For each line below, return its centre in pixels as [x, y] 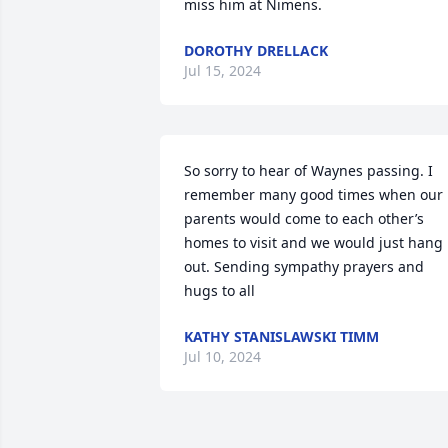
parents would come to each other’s [304, 218]
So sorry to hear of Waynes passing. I [308, 170]
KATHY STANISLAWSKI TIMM [281, 336]
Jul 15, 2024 [222, 70]
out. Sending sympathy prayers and [304, 266]
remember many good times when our [313, 194]
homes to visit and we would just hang [313, 242]
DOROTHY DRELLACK [256, 50]
